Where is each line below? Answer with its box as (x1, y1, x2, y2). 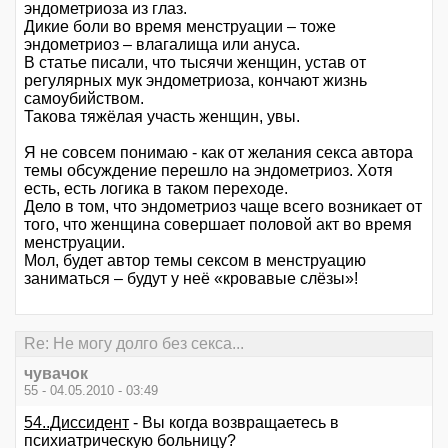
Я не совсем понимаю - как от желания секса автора (24, 143, 413, 161)
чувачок (24, 364, 88, 382)
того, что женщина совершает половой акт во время (24, 215, 412, 233)
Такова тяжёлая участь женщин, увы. (24, 107, 300, 125)
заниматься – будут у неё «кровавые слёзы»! (24, 269, 358, 287)
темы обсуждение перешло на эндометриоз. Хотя (24, 161, 393, 179)
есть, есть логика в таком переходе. (24, 179, 288, 197)
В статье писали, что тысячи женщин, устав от (24, 53, 366, 71)
